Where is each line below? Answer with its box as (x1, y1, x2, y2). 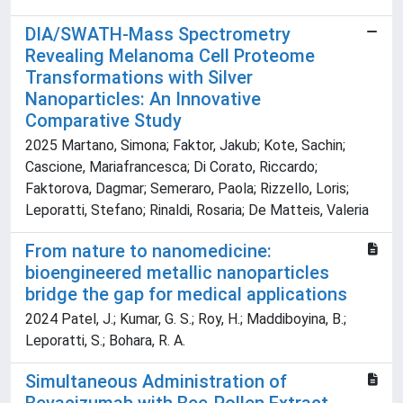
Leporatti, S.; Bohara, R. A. (25, 332, 185, 350)
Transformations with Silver (25, 67, 253, 89)
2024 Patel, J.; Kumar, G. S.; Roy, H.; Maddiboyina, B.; (25, 310, 346, 328)
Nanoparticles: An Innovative (25, 88, 261, 111)
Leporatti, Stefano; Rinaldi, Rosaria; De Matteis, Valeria (25, 201, 369, 219)
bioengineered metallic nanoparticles (25, 262, 329, 284)
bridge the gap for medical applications (25, 283, 347, 306)
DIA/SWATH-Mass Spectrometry (25, 23, 291, 46)
